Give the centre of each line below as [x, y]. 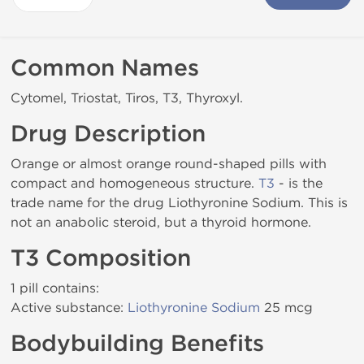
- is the [299, 183]
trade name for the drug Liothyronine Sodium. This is [179, 203]
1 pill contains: [55, 288]
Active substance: [69, 308]
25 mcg [286, 308]
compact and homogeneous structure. [134, 183]
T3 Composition [101, 258]
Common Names [105, 68]
